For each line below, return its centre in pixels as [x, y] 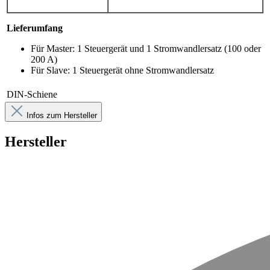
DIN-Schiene [32, 94]
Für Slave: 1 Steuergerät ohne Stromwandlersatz [122, 70]
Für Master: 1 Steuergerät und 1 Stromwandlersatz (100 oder [146, 48]
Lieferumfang [35, 28]
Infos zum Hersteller [62, 115]
